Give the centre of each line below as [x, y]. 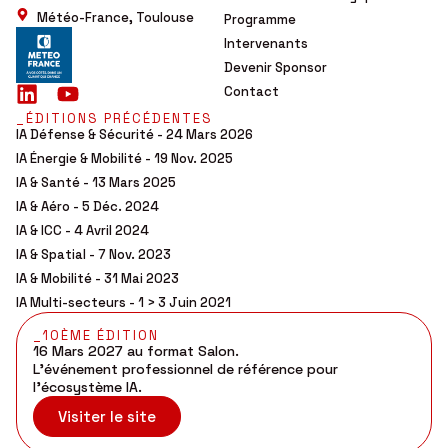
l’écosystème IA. [87, 387]
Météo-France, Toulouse [116, 18]
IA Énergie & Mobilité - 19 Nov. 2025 [124, 159]
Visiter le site [107, 417]
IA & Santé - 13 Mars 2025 [96, 183]
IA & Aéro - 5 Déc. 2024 [87, 207]
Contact [251, 92]
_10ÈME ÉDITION [96, 336]
